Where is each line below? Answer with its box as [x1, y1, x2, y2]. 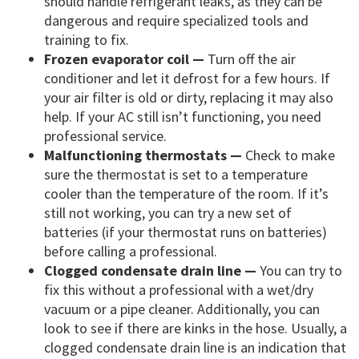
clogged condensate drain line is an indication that [44, 338, 346, 357]
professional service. [44, 127, 167, 146]
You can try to [256, 261, 342, 280]
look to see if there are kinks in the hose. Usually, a [44, 319, 347, 338]
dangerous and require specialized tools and [44, 11, 309, 30]
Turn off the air [204, 50, 296, 69]
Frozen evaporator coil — [44, 50, 204, 69]
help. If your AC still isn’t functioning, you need [44, 107, 321, 127]
